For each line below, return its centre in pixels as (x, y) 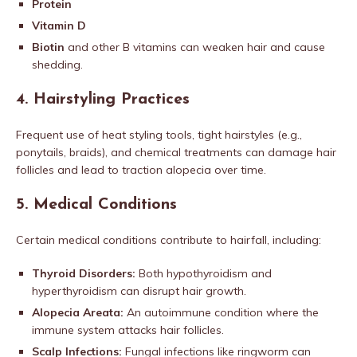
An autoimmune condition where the (221, 313)
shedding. (57, 65)
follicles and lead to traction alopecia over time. (141, 170)
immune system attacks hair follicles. (128, 330)
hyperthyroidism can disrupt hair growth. (139, 291)
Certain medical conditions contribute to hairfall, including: (169, 240)
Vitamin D (59, 26)
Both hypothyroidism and (204, 274)
